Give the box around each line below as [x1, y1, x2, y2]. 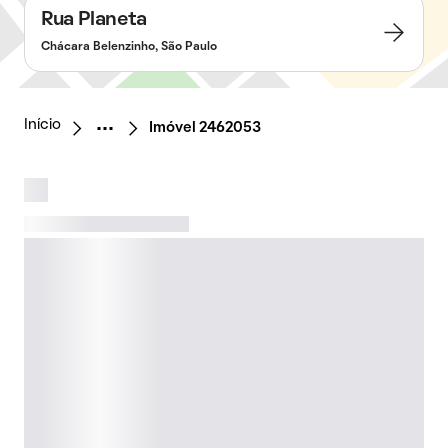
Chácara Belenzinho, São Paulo [41, 42, 217, 52]
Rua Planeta [41, 11, 147, 29]
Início [24, 118, 61, 132]
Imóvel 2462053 [149, 121, 261, 135]
